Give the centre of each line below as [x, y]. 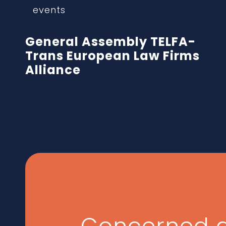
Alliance [53, 70]
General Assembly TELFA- [110, 42]
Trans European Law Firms [112, 56]
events [49, 10]
